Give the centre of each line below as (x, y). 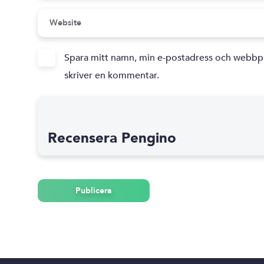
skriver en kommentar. (111, 75)
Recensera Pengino (112, 138)
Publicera (93, 191)
